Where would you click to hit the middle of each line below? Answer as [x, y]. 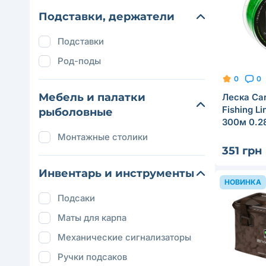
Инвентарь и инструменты [116, 173]
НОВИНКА [243, 182]
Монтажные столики [103, 137]
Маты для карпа [92, 218]
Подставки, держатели [107, 17]
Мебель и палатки [92, 97]
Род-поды [79, 61]
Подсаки [76, 198]
